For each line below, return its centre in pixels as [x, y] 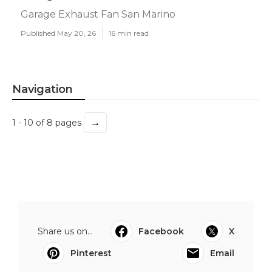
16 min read [129, 33]
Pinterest [91, 253]
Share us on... [65, 231]
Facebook [161, 231]
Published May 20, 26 [58, 33]
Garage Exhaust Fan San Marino [98, 14]
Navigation [42, 89]
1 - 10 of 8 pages [48, 123]
